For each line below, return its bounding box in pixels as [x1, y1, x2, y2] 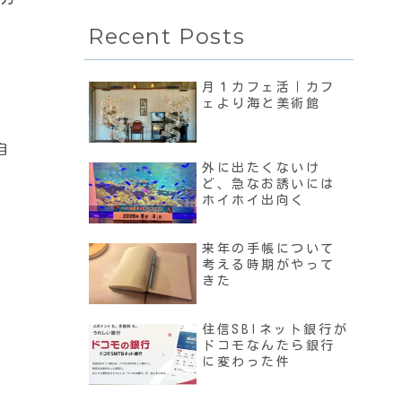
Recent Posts [88, 23, 246, 50]
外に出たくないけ [202, 162, 321, 175]
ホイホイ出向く [202, 194, 306, 207]
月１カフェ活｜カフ [202, 81, 336, 94]
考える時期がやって [202, 258, 336, 272]
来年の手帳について [202, 242, 336, 256]
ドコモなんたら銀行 [202, 339, 336, 353]
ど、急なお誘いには [202, 178, 336, 191]
